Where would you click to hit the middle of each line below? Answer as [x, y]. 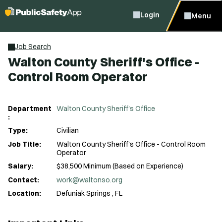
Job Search [33, 47]
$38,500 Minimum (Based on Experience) [120, 166]
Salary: [21, 166]
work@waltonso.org [89, 180]
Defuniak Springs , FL [89, 193]
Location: [25, 193]
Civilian [68, 130]
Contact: [24, 180]
